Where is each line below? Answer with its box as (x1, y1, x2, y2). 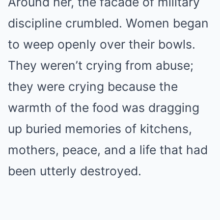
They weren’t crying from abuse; (8, 57, 193, 73)
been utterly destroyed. (8, 163, 141, 178)
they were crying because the (8, 79, 178, 94)
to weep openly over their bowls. (8, 36, 195, 52)
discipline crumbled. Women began (8, 15, 209, 30)
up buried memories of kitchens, (8, 121, 192, 136)
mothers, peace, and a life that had (8, 142, 208, 157)
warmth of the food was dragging (8, 100, 199, 115)
